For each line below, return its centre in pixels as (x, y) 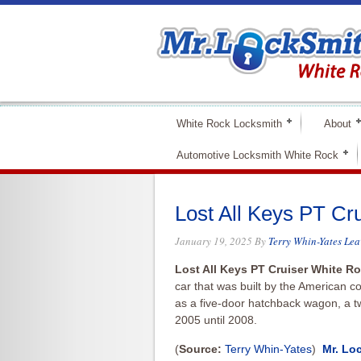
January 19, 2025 (214, 241)
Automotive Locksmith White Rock (257, 155)
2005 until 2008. (216, 320)
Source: (200, 349)
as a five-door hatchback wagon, (259, 303)
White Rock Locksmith (229, 124)
